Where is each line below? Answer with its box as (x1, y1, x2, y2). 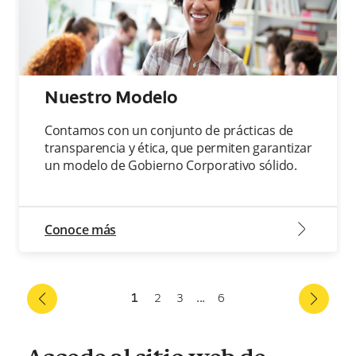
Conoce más (44, 220, 116, 238)
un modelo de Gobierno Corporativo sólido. (44, 156, 297, 174)
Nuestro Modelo (44, 88, 178, 108)
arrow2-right (292, 219, 311, 239)
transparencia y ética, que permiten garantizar (44, 138, 312, 157)
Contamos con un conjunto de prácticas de (44, 121, 294, 139)
